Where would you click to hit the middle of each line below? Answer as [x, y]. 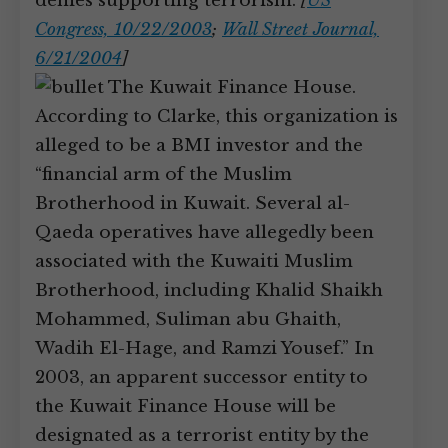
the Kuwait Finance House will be [185, 406]
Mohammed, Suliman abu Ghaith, [188, 319]
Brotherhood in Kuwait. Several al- [192, 203]
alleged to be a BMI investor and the [199, 145]
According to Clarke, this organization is [216, 116]
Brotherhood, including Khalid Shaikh [209, 290]
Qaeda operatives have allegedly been [204, 232]
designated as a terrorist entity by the [202, 435]
